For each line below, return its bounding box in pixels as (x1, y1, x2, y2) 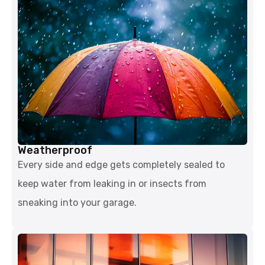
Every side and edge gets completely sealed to (18, 159, 225, 171)
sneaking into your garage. (18, 197, 137, 209)
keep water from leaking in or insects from (18, 178, 206, 190)
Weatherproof (18, 144, 92, 157)
